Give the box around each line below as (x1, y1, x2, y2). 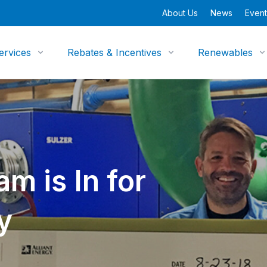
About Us (162, 8, 198, 18)
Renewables (198, 46, 253, 58)
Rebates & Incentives (67, 46, 162, 58)
